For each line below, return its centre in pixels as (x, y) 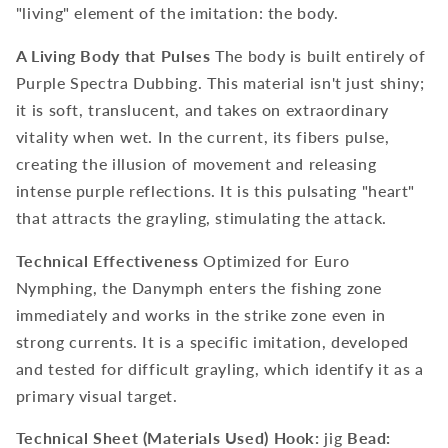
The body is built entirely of (318, 55)
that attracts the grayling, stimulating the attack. (201, 217)
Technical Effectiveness (107, 260)
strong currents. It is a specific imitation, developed (212, 341)
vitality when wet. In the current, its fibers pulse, (202, 136)
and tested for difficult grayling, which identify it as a (219, 368)
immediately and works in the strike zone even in (200, 314)
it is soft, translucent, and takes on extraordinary (202, 109)
